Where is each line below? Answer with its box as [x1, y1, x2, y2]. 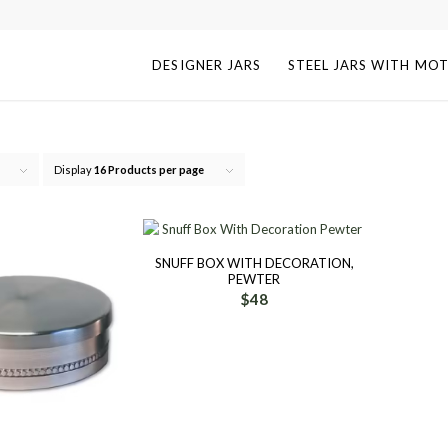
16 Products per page [94, 163, 204, 176]
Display [54, 163, 94, 176]
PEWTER [228, 271, 281, 287]
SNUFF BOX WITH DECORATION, [154, 255, 354, 271]
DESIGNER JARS [152, 57, 261, 73]
